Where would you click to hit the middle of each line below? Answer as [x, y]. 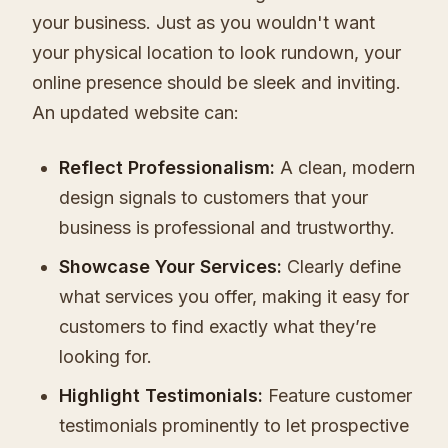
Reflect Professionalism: [167, 168]
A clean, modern [345, 168]
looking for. [105, 357]
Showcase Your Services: [170, 267]
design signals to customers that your [213, 198]
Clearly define [341, 267]
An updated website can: [135, 112]
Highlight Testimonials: [161, 396]
